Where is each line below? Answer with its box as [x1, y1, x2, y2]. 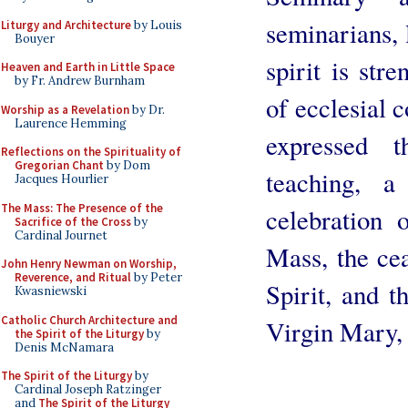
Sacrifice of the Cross [15, 213, 131, 229]
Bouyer [15, 30, 55, 46]
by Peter [131, 270, 182, 285]
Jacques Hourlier [15, 171, 108, 187]
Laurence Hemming [15, 115, 127, 131]
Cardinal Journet [15, 227, 107, 243]
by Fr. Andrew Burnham [15, 73, 145, 88]
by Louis [131, 16, 182, 33]
